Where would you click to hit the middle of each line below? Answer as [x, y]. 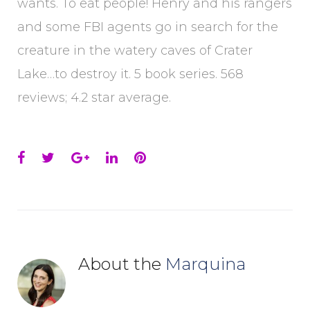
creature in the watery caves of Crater [135, 51]
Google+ [117, 157]
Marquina [206, 264]
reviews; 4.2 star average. [94, 98]
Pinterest [177, 157]
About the [122, 264]
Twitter [78, 157]
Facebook [57, 157]
